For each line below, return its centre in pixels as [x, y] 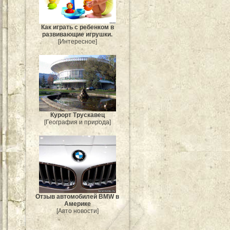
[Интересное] [78, 42]
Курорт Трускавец [78, 115]
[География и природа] [78, 122]
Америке [78, 204]
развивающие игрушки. [78, 35]
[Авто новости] [78, 211]
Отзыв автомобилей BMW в [78, 197]
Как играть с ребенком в [78, 27]
